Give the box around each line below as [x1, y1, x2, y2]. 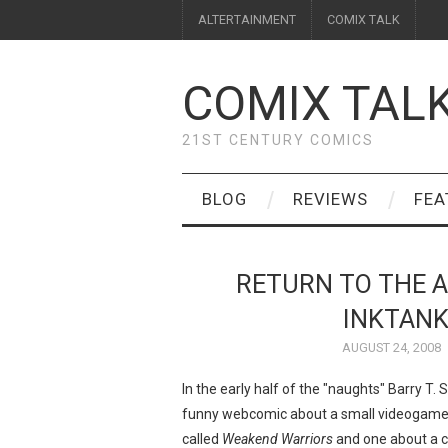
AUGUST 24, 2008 [341, 340, 441, 355]
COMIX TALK [327, 12, 400, 27]
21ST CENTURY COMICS [182, 132, 374, 148]
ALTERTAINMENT [198, 12, 296, 27]
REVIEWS [293, 189, 368, 209]
